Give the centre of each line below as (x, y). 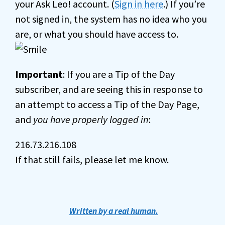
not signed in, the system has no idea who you (111, 19)
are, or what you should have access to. (97, 34)
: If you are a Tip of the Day (119, 74)
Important (39, 74)
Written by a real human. (114, 211)
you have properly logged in (91, 119)
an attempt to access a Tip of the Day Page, (107, 104)
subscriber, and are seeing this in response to (109, 89)
